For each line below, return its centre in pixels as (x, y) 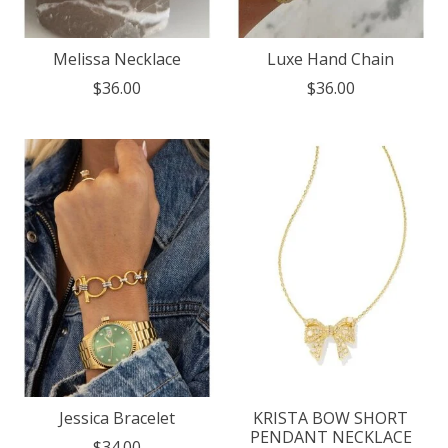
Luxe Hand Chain (331, 58)
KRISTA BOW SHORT (331, 417)
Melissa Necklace (116, 58)
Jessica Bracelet (116, 417)
